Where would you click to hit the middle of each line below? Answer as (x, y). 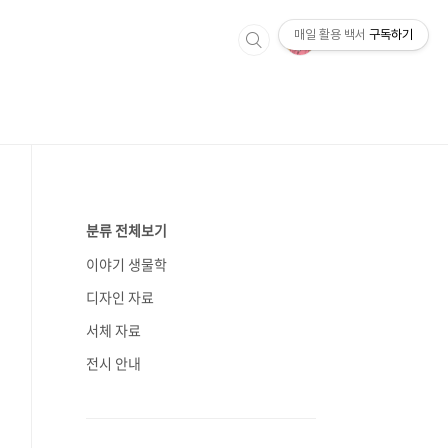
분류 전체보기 (126, 230)
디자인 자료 (120, 297)
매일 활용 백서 (330, 34)
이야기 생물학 (126, 264)
